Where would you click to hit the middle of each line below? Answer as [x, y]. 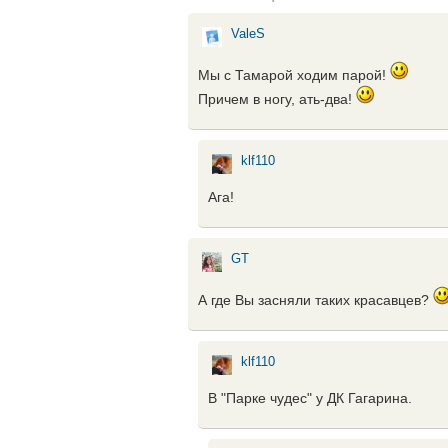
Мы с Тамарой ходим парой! [294, 75]
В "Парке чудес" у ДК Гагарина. [310, 398]
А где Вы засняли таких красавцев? [315, 300]
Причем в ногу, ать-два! [277, 99]
